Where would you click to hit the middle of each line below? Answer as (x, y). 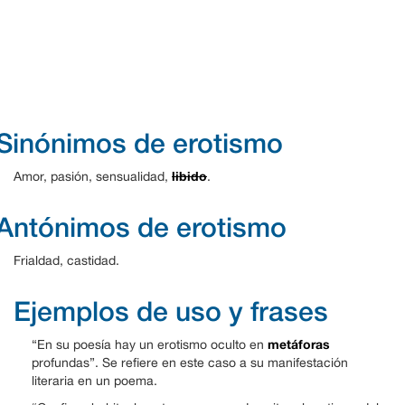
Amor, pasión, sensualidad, (93, 176)
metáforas (299, 344)
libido (189, 175)
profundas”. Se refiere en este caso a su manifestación (190, 362)
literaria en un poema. (94, 380)
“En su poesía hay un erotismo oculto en (150, 344)
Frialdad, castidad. (66, 260)
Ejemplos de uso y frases (171, 311)
